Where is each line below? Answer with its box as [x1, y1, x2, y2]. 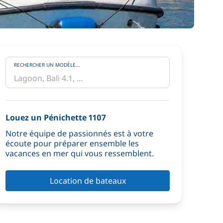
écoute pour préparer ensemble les [5, 138, 139, 149]
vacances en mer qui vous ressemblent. [5, 148, 154, 159]
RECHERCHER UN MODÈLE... [14, 61, 80, 68]
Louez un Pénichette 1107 [5, 112, 106, 123]
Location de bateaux [49, 175, 126, 186]
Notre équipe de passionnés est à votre [5, 128, 153, 139]
